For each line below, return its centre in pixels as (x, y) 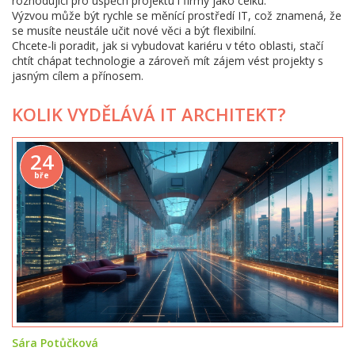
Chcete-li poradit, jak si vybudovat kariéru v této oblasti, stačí (168, 46)
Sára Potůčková (55, 343)
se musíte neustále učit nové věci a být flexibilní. (134, 31)
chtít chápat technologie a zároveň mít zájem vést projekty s (168, 61)
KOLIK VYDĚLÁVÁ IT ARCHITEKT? (149, 114)
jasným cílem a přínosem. (78, 76)
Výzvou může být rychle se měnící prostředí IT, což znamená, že (177, 15)
